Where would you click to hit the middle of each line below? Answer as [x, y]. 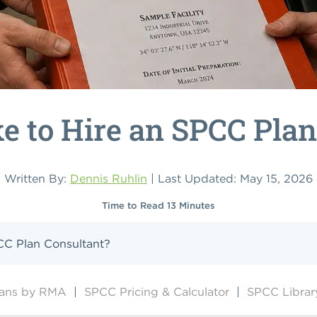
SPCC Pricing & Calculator [158, 291]
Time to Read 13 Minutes [158, 205]
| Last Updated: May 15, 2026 [230, 178]
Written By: [37, 178]
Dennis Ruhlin [109, 178]
